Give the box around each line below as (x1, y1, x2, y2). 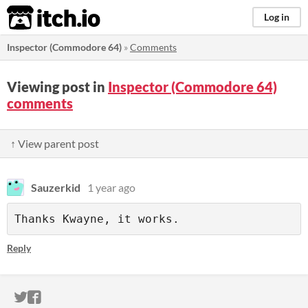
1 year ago (87, 181, 135, 194)
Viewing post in (7, 78, 108, 95)
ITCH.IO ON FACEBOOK (41, 289, 190, 305)
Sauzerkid (31, 181, 80, 194)
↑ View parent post (10, 137, 99, 150)
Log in (264, 11, 289, 23)
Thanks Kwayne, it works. (14, 212, 179, 225)
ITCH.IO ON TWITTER (27, 289, 163, 305)
